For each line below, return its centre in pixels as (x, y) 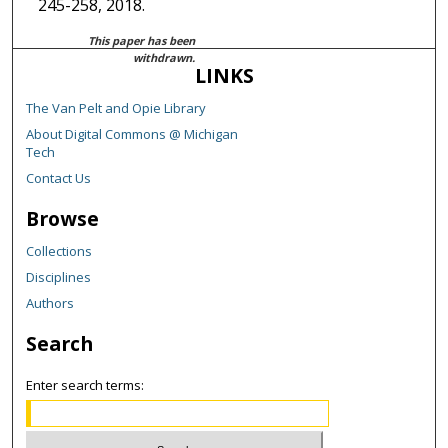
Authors (50, 303)
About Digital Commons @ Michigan (132, 134)
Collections (59, 251)
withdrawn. (164, 58)
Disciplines (59, 277)
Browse (63, 219)
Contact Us (59, 178)
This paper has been (142, 41)
